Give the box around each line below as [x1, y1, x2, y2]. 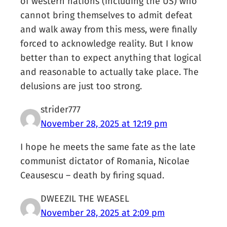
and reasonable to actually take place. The [20, 66, 199, 78]
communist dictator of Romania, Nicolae [20, 156, 190, 167]
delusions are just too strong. [20, 81, 142, 92]
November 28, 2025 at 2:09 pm [41, 207, 165, 219]
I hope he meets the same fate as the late [20, 141, 196, 153]
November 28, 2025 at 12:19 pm [41, 118, 168, 130]
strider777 [41, 104, 81, 116]
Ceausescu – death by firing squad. [20, 170, 165, 181]
